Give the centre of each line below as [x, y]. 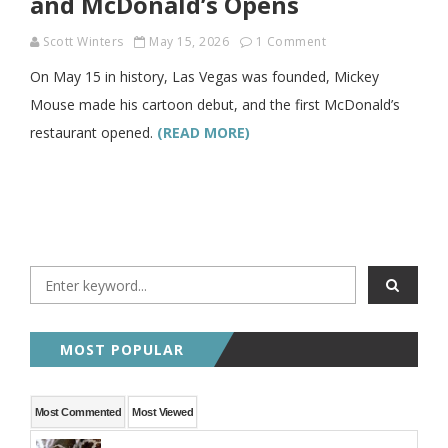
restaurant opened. [93, 132]
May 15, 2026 [189, 41]
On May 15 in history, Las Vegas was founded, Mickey [204, 76]
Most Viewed [163, 412]
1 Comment [290, 41]
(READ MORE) [203, 132]
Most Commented [78, 412]
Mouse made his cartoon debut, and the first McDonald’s [215, 104]
